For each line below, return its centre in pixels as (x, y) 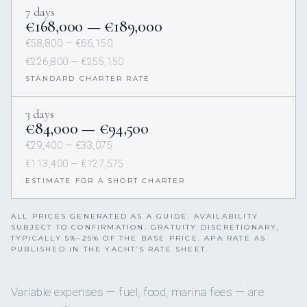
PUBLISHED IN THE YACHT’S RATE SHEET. (110, 249)
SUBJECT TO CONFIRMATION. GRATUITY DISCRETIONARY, (146, 228)
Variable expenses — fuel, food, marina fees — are (137, 292)
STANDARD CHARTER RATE (88, 79)
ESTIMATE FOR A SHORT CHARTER (106, 181)
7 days (40, 12)
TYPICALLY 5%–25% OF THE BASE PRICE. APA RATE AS (139, 238)
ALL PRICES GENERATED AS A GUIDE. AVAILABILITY (135, 217)
